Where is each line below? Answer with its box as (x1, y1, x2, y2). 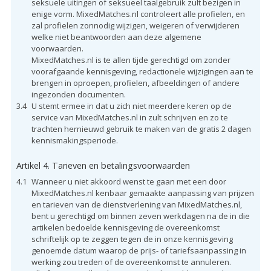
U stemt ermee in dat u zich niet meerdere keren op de (31, 100, 232, 111)
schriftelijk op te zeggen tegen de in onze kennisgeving (31, 233, 233, 244)
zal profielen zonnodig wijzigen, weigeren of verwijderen (31, 19, 240, 31)
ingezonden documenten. (31, 88, 126, 100)
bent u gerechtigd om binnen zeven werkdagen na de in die (31, 210, 250, 221)
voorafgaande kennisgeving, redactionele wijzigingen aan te (31, 65, 253, 77)
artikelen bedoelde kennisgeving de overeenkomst (31, 221, 220, 233)
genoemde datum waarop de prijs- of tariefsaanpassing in (31, 244, 246, 256)
